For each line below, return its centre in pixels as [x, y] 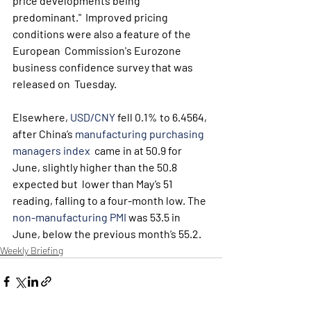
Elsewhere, [41, 117]
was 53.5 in [154, 217]
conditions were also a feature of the [103, 34]
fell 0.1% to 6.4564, [162, 117]
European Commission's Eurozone [98, 50]
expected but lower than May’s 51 [94, 184]
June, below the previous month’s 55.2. [107, 234]
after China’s [44, 134]
